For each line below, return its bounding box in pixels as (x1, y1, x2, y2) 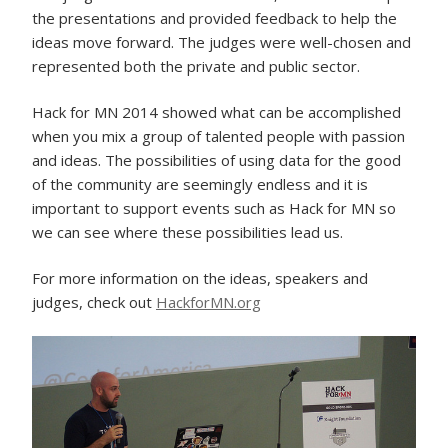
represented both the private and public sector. (32, 55, 360, 76)
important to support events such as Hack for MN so (32, 197, 396, 218)
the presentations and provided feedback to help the (32, 7, 397, 28)
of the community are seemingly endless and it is (32, 173, 368, 194)
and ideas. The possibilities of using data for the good (32, 149, 401, 170)
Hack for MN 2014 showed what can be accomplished (32, 101, 401, 122)
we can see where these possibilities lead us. (32, 221, 343, 242)
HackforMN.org (156, 291, 261, 312)
